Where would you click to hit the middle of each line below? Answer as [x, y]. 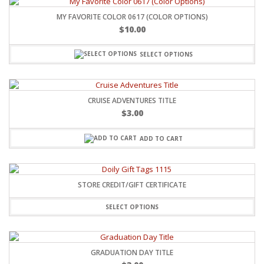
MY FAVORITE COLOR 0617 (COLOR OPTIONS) [132, 17]
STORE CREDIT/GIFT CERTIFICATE [132, 184]
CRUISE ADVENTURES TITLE [132, 101]
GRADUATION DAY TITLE [132, 252]
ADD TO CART [161, 138]
